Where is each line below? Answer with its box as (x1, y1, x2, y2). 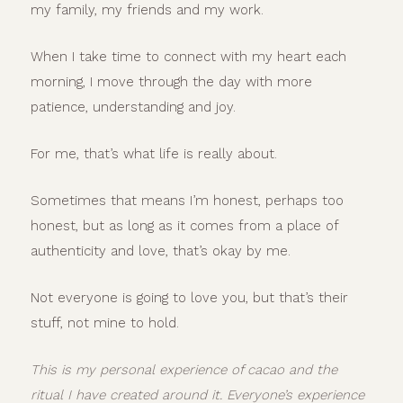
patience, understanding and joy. (30, 99, 236, 116)
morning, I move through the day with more (30, 74, 312, 91)
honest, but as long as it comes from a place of (30, 218, 338, 235)
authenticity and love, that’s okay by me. (30, 243, 291, 260)
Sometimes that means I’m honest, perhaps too (30, 193, 344, 210)
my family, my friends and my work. (30, 2, 264, 19)
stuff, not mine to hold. (30, 315, 179, 332)
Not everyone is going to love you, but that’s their (30, 290, 348, 307)
